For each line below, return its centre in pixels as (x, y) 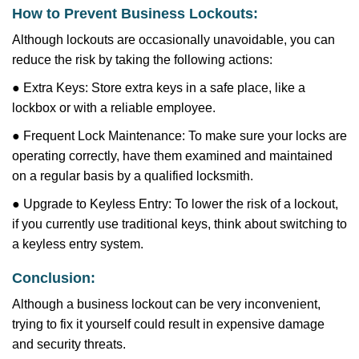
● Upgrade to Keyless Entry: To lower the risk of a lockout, (175, 204)
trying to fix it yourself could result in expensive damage (168, 324)
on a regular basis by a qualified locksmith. (133, 176)
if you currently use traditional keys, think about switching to (179, 224)
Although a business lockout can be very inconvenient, (166, 304)
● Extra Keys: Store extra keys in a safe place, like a (159, 88)
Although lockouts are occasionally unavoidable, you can (173, 40)
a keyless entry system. (78, 244)
